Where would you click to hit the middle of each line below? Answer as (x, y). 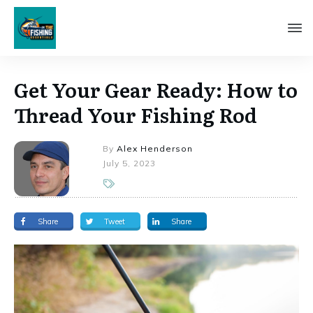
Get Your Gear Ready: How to (156, 89)
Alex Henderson (155, 148)
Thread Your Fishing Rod (136, 115)
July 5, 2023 (130, 163)
